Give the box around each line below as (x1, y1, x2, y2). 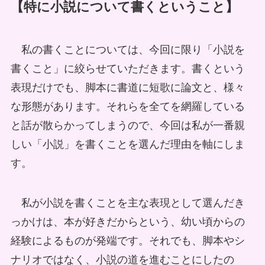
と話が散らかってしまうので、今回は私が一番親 (10, 119, 245, 131)
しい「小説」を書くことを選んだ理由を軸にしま (10, 138, 245, 150)
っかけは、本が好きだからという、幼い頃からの (10, 216, 245, 228)
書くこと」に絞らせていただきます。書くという (10, 62, 245, 75)
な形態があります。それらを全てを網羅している (10, 100, 245, 112)
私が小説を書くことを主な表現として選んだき (10, 197, 245, 209)
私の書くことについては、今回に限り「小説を (10, 43, 245, 56)
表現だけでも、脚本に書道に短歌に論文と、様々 (10, 81, 245, 93)
